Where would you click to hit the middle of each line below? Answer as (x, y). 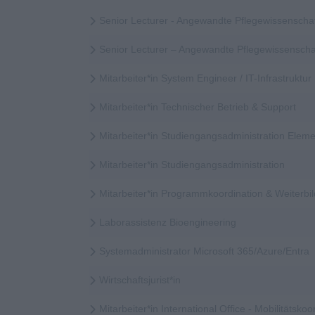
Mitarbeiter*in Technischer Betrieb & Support (198, 107)
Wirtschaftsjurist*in (140, 280)
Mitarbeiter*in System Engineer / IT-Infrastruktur (205, 78)
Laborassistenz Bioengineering (168, 223)
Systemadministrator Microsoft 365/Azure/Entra (204, 251)
